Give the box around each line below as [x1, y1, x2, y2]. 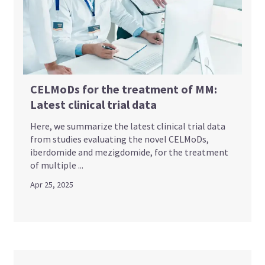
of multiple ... [30, 159, 84, 171]
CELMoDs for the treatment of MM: [30, 81, 218, 96]
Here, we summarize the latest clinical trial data [30, 119, 226, 132]
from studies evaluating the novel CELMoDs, [30, 132, 209, 145]
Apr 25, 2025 [30, 179, 74, 190]
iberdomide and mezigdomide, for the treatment [30, 146, 229, 158]
